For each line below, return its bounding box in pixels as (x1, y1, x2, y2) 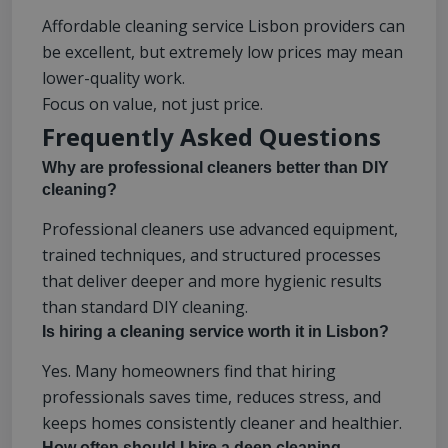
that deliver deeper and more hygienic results (42, 270, 382, 293)
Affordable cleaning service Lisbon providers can (42, 15, 405, 38)
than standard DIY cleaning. (42, 296, 248, 319)
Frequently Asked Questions (42, 120, 381, 154)
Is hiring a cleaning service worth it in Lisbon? (42, 323, 389, 341)
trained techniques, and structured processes (42, 244, 381, 267)
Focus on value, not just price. (42, 93, 263, 116)
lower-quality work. (42, 67, 185, 90)
